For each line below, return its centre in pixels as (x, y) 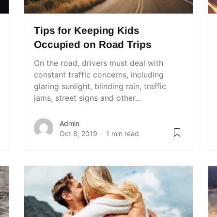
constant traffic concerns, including (99, 75)
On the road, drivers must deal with (99, 63)
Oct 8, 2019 (78, 134)
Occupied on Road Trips (93, 45)
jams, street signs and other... (87, 98)
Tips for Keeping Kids (87, 31)
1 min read (123, 134)
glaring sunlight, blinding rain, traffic (100, 86)
